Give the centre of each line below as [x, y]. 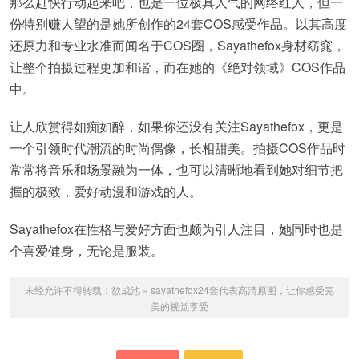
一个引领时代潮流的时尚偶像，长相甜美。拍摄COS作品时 [177, 148]
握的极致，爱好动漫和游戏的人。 [106, 192]
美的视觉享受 [179, 306]
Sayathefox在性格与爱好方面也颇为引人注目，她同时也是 [176, 229]
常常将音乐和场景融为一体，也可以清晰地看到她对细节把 [176, 170]
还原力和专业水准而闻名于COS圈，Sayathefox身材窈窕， [177, 46]
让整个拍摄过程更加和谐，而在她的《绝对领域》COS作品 [177, 67]
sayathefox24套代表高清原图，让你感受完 [242, 290]
